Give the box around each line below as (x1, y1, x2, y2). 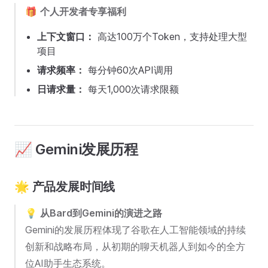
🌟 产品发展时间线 (14, 179, 115, 194)
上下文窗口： (37, 31, 95, 42)
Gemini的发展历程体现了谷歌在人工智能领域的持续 (25, 224, 246, 236)
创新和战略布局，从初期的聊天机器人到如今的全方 (25, 240, 245, 252)
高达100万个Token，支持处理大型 (95, 31, 247, 42)
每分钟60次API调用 (85, 64, 173, 76)
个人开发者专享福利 (40, 5, 126, 17)
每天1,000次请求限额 (85, 83, 179, 95)
